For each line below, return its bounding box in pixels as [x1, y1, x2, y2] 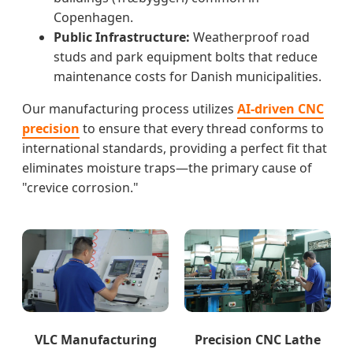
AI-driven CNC [237, 100, 324, 117]
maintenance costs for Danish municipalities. [54, 68, 321, 85]
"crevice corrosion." [22, 179, 139, 196]
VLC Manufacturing [34, 330, 157, 348]
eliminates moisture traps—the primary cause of [22, 159, 312, 176]
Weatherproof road [190, 28, 310, 46]
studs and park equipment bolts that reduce [54, 48, 318, 65]
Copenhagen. [54, 9, 133, 26]
